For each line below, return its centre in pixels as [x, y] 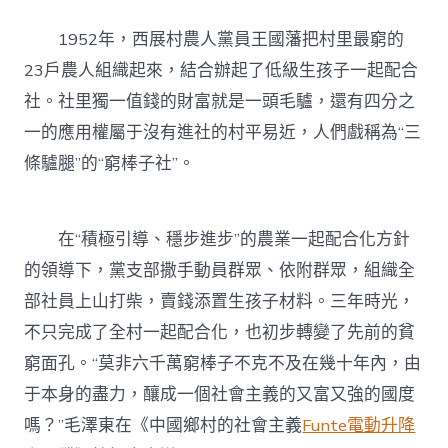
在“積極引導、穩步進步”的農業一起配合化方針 [217, 239]
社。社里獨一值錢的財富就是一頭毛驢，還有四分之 [220, 102]
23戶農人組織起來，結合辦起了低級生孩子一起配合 [221, 71]
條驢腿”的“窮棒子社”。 [110, 164]
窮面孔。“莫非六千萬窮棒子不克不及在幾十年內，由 [223, 363]
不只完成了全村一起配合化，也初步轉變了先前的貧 [220, 332]
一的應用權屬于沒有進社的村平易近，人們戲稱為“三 [223, 133]
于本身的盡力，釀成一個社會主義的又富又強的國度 [220, 394]
